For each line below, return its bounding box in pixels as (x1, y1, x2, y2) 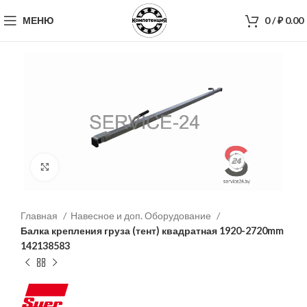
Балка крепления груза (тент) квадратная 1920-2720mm (21, 224, 284, 236)
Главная (21, 209, 60, 221)
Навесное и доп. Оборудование (71, 209, 213, 221)
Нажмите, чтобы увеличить (58, 161, 190, 173)
